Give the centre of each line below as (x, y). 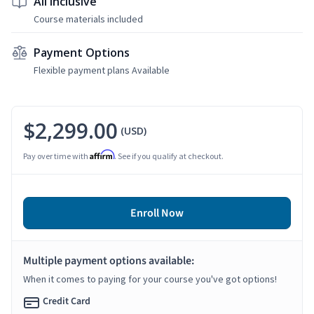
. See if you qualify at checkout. (169, 156)
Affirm (102, 154)
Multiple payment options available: (109, 260)
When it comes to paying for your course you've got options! (150, 279)
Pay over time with (56, 156)
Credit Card (67, 301)
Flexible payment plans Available (102, 70)
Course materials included (88, 19)
